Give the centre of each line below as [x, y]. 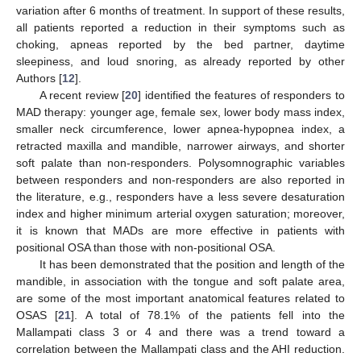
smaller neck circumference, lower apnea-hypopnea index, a [180, 129]
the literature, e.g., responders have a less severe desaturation [180, 196]
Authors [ [39, 78]
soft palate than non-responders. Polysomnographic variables [180, 162]
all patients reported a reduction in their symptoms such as [180, 27]
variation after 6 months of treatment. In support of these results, [180, 10]
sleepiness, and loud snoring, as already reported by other [180, 61]
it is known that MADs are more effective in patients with [180, 230]
